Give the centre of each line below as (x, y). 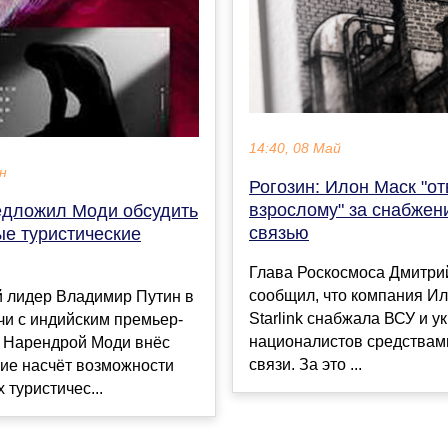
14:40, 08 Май (295, 149)
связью (279, 233)
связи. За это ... (305, 365)
